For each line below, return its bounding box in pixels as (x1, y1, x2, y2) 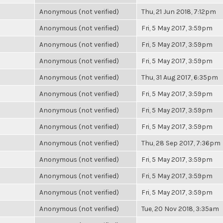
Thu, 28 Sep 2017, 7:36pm (141, 139, 221, 147)
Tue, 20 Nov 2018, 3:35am (141, 205, 219, 213)
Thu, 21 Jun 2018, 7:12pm (141, 7, 216, 15)
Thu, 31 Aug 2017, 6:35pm (141, 73, 218, 81)
